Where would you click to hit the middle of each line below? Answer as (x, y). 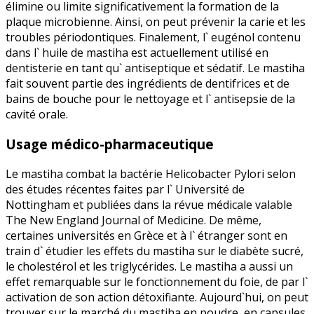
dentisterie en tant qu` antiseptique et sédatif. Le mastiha (155, 68)
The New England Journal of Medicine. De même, (134, 220)
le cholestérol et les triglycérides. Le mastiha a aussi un (149, 266)
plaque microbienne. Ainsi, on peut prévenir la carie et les (156, 22)
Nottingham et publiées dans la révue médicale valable (149, 204)
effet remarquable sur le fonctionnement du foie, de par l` (157, 281)
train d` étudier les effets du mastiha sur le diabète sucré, (155, 251)
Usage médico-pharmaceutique (110, 144)
